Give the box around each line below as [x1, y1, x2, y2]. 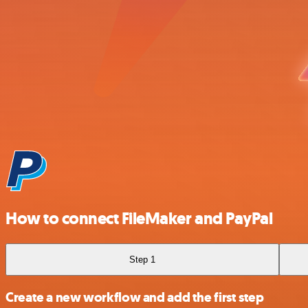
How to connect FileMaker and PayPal [5, 207, 273, 230]
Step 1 [129, 254, 156, 265]
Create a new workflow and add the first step [5, 289, 264, 306]
